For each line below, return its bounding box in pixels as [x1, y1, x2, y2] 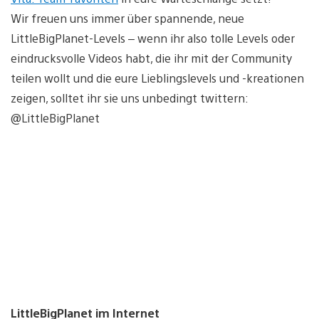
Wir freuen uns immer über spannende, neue [11, 10, 244, 26]
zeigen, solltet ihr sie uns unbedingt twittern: [11, 90, 248, 105]
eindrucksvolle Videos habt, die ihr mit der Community [11, 50, 292, 66]
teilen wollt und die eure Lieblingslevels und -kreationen [11, 70, 304, 85]
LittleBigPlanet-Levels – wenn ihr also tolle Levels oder [11, 30, 295, 46]
